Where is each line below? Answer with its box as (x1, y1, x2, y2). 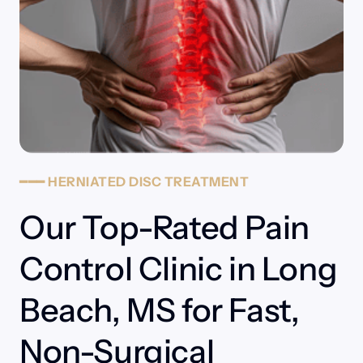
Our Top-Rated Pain (19, 207, 310, 247)
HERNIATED (48, 173, 129, 190)
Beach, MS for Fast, (19, 289, 300, 330)
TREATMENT (164, 173, 249, 190)
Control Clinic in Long (19, 248, 338, 288)
